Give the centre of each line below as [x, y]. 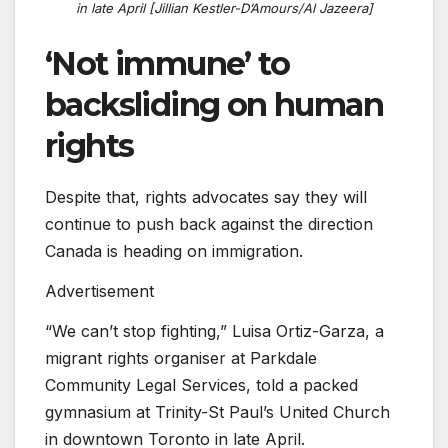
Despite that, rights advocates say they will [206, 197]
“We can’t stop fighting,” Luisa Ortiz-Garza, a [214, 330]
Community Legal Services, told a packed [201, 384]
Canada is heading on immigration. [174, 251]
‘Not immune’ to [167, 64]
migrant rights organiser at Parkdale [181, 357]
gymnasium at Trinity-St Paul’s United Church [217, 411]
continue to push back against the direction [209, 224]
